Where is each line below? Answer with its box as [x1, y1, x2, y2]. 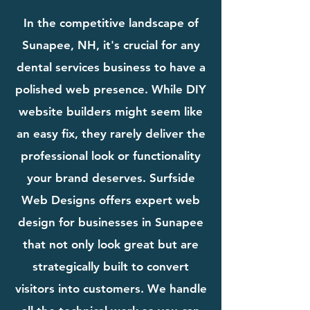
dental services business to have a [16, 60, 206, 74]
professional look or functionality [21, 148, 201, 163]
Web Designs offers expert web [21, 192, 200, 207]
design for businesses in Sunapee [18, 215, 203, 229]
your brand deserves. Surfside [26, 170, 195, 185]
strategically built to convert [33, 259, 189, 273]
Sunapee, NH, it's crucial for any [21, 37, 200, 52]
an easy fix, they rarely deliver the [16, 126, 206, 140]
